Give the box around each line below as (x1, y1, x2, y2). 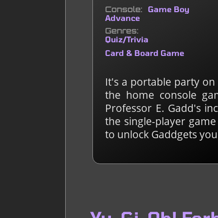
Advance (105, 13, 141, 23)
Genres (105, 26, 137, 36)
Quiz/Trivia (105, 35, 149, 44)
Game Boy (148, 4, 190, 14)
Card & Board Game (105, 48, 185, 58)
